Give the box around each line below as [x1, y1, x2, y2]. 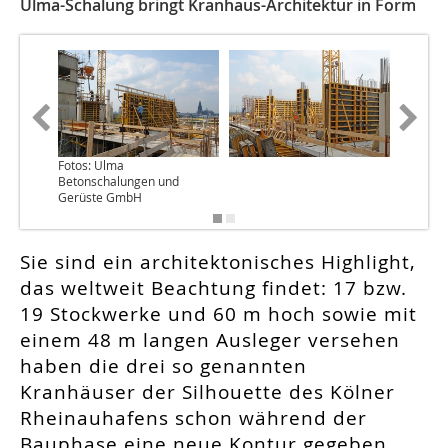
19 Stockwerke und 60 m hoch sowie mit [20, 301, 417, 328]
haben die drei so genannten [20, 353, 307, 380]
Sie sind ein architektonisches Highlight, [20, 249, 416, 276]
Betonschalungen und [58, 173, 179, 190]
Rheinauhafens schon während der [20, 405, 367, 432]
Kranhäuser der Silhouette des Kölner [20, 379, 395, 406]
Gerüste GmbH [58, 189, 142, 206]
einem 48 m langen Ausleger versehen [20, 327, 400, 354]
